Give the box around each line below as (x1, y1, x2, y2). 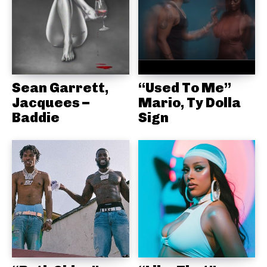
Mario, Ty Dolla (138, 94, 241, 111)
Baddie (12, 109, 60, 126)
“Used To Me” (138, 79, 231, 97)
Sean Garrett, (12, 79, 108, 97)
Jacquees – (12, 94, 89, 111)
